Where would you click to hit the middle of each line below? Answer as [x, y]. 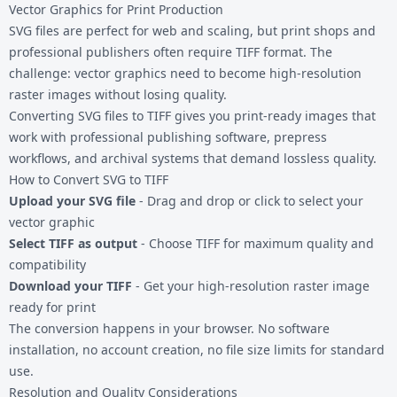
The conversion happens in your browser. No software [169, 328]
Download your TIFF [70, 285]
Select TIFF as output [73, 243]
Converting [43, 115]
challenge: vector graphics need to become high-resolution [185, 73]
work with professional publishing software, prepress [168, 136]
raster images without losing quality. [118, 94]
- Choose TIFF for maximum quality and [256, 243]
